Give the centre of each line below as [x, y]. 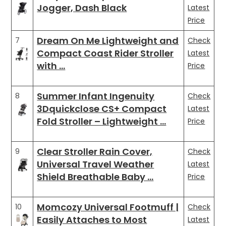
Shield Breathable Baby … [95, 177]
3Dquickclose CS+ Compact [102, 108]
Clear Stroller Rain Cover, [95, 151]
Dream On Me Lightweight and [108, 40]
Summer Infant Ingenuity [96, 96]
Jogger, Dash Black [82, 8]
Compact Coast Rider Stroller [105, 53]
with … [51, 66]
